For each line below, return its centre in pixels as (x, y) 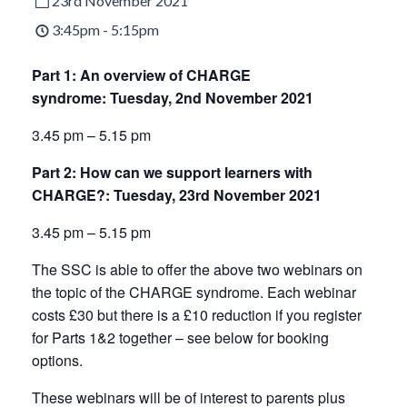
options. (57, 360)
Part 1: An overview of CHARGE (141, 75)
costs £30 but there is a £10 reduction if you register (197, 315)
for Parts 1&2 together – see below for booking (180, 338)
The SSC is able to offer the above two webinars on (197, 269)
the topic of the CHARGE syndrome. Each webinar (194, 292)
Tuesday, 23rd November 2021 (218, 195)
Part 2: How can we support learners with (172, 172)
